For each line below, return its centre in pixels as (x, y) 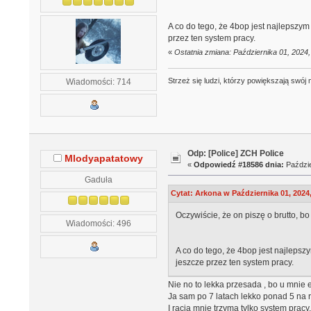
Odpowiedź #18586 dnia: (239, 165)
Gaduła (98, 179)
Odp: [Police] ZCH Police (236, 153)
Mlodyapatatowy (104, 158)
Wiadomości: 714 (98, 81)
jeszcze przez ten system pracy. (234, 262)
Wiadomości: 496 (98, 223)
